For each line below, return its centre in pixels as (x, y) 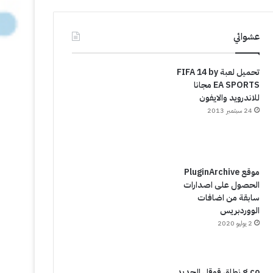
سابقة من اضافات (228, 198)
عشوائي (246, 37)
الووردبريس (239, 211)
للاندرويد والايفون (229, 98)
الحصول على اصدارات (221, 185)
